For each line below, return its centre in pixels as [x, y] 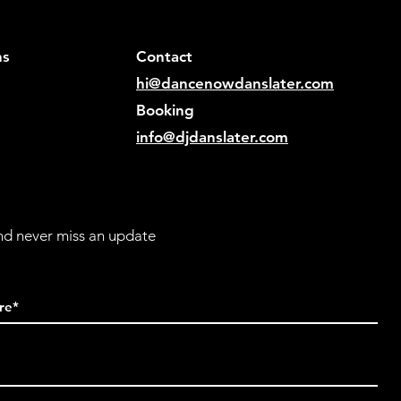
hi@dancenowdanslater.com [235, 83]
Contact [164, 56]
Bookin [160, 110]
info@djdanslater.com [212, 137]
